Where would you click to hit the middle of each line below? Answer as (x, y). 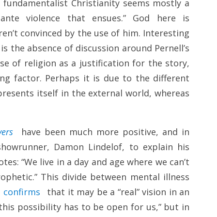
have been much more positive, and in (103, 132)
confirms (22, 192)
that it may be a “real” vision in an (117, 192)
